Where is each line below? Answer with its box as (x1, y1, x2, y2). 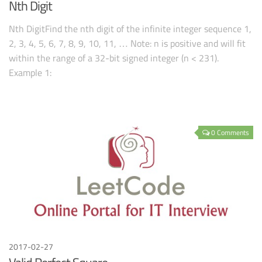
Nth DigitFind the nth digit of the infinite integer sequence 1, (9, 22, 251, 36)
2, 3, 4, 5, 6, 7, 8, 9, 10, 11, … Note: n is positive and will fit (9, 36, 246, 51)
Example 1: (9, 65, 51, 80)
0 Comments (211, 126, 249, 138)
